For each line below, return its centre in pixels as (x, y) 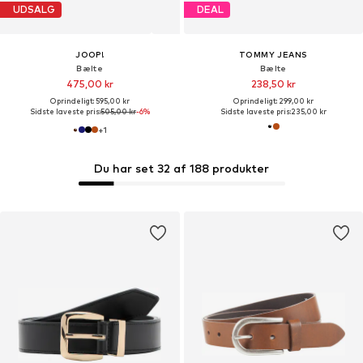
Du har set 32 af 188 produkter (181, 169)
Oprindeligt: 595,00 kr (90, 100)
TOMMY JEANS (273, 54)
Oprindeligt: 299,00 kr (273, 100)
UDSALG (34, 10)
